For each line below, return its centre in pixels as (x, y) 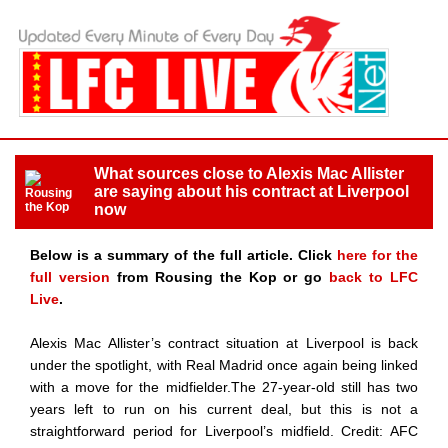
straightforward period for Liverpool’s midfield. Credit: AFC (224, 430)
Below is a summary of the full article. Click (183, 254)
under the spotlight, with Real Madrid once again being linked (224, 364)
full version (70, 276)
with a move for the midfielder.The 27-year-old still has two (224, 386)
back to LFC (374, 276)
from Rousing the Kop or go (219, 276)
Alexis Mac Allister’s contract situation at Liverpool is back (224, 342)
